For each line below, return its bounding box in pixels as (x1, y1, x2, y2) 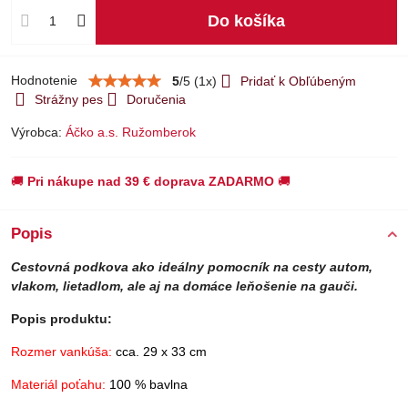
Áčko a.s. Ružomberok (66, 125, 196, 139)
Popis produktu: (11, 311, 112, 326)
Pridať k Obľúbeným (240, 73, 356, 88)
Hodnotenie (11, 73, 77, 87)
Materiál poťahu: (11, 377, 106, 392)
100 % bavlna (106, 377, 191, 392)
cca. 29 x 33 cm (116, 344, 207, 359)
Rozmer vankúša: (11, 344, 116, 359)
